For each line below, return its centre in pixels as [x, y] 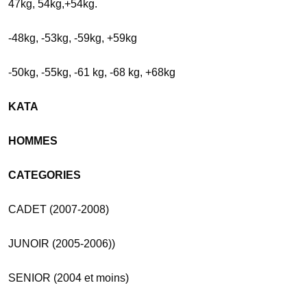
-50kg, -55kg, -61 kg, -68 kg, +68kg [93, 73]
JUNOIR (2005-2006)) [62, 244]
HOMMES [33, 141]
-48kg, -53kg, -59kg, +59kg [73, 38]
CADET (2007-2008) [59, 210]
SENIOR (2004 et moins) [69, 278]
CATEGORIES [45, 175]
